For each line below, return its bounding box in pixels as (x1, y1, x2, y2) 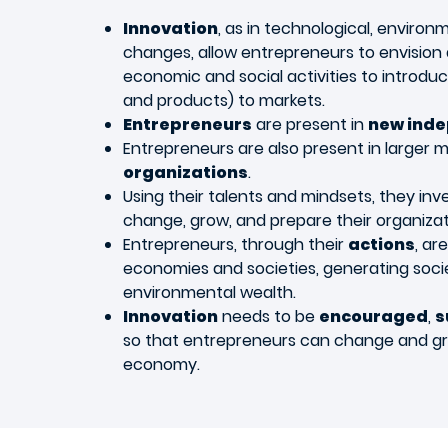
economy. (123, 353, 200, 377)
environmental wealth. (123, 281, 296, 305)
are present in (252, 113, 368, 137)
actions (348, 233, 415, 257)
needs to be (218, 305, 319, 329)
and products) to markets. (123, 89, 325, 113)
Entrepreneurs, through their (123, 233, 348, 257)
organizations (123, 161, 248, 185)
